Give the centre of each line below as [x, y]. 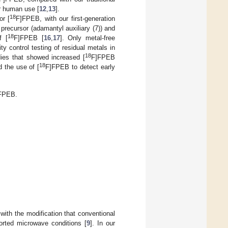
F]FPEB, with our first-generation [66, 18]
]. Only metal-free [88, 38]
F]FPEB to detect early [80, 67]
